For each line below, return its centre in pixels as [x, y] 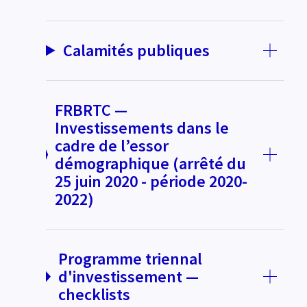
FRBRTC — [91, 110]
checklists [94, 294]
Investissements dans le [142, 127]
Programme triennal [130, 258]
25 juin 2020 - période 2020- [151, 181]
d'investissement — [128, 276]
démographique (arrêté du [151, 163]
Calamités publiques [137, 50]
